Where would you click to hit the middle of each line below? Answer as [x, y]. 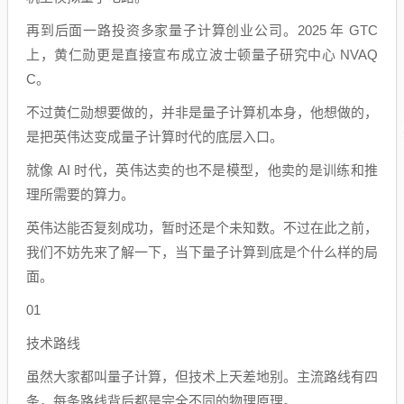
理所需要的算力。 [80, 194]
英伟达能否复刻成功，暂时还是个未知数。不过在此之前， [202, 228]
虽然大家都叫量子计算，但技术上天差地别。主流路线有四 [202, 376]
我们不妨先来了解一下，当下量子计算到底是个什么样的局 [202, 252]
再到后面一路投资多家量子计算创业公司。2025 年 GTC [202, 30]
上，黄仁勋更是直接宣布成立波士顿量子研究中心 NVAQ [202, 55]
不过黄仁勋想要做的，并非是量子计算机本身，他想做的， [202, 112]
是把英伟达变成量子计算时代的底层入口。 [155, 137]
